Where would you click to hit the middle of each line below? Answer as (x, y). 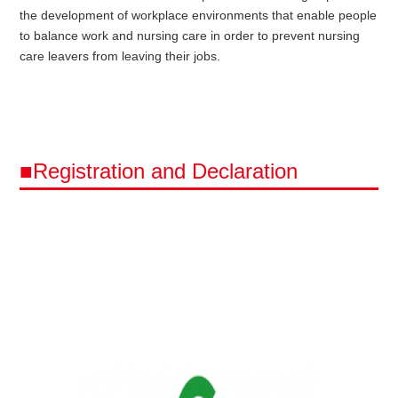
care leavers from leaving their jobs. (120, 56)
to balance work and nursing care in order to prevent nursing (190, 36)
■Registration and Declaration (159, 171)
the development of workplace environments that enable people (199, 16)
